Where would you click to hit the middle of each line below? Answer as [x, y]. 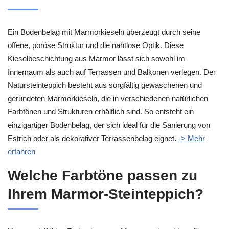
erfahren [21, 151]
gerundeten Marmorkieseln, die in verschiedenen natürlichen [108, 98]
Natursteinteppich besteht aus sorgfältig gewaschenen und [105, 85]
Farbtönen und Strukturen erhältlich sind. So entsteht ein [101, 111]
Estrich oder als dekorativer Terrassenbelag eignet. [93, 138]
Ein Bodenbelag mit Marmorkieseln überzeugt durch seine [104, 32]
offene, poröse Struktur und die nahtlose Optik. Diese [96, 45]
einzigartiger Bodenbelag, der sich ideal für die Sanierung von [109, 125]
